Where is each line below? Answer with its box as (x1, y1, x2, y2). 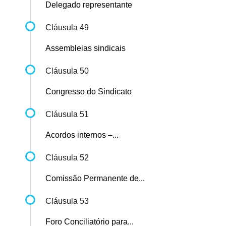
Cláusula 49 (45, 23, 89, 32)
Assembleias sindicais (45, 44, 126, 53)
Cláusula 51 (45, 110, 89, 119)
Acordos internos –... (45, 131, 119, 140)
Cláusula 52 (45, 153, 89, 162)
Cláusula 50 (45, 67, 89, 76)
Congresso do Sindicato (45, 87, 132, 96)
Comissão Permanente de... (45, 174, 145, 183)
